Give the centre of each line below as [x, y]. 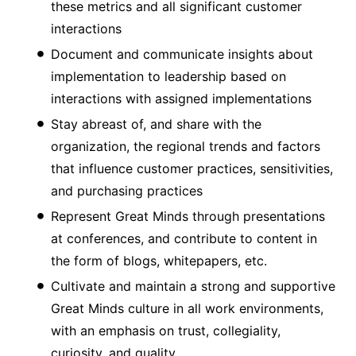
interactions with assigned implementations [181, 99]
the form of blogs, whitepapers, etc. [159, 261]
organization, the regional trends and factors [186, 147]
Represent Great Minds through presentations [188, 217]
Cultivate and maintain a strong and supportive [193, 286]
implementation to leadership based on [168, 77]
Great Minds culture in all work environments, [187, 309]
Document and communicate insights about [182, 54]
